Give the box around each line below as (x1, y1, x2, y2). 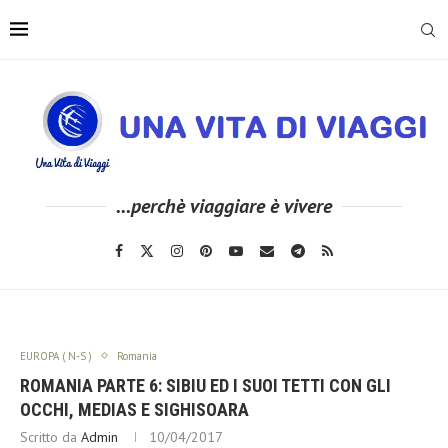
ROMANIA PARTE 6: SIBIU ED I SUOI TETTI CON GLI (20, 374, 391, 396)
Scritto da (20, 427, 81, 446)
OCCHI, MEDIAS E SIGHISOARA (20, 398, 249, 420)
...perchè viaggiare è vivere (116, 192, 332, 219)
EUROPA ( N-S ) (20, 348, 92, 363)
